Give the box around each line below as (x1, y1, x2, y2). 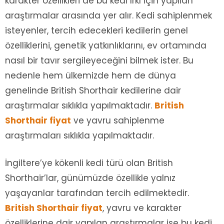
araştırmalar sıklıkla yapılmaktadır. (5, 99, 154, 112)
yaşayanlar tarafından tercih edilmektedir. (5, 187, 189, 199)
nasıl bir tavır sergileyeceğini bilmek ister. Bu (5, 54, 193, 67)
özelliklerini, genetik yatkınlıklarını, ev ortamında (5, 39, 206, 52)
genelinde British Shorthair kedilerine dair (5, 84, 181, 97)
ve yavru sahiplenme (71, 114, 164, 127)
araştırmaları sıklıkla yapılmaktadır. (5, 129, 154, 142)
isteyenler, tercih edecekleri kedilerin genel (5, 24, 188, 37)
